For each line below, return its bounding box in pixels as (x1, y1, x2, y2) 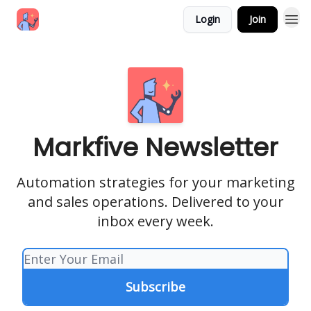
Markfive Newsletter (33, 130, 278, 165)
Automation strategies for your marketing (16, 173, 295, 192)
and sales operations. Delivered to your (27, 192, 284, 211)
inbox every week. (97, 212, 214, 230)
